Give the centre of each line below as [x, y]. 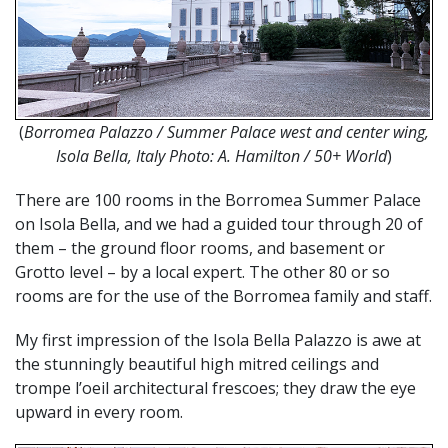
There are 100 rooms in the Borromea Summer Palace [218, 199]
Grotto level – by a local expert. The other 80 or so [202, 271]
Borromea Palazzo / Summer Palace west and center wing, [226, 131]
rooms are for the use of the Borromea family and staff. [223, 295]
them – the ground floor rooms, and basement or [200, 247]
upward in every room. [99, 411]
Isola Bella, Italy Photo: [135, 155]
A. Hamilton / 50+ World [302, 155]
